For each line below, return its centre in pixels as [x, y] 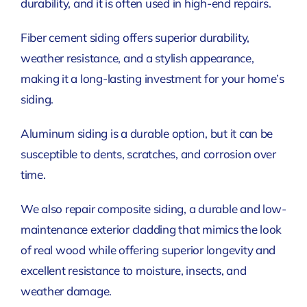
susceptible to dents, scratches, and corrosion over [148, 153]
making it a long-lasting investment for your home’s [152, 78]
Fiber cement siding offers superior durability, [135, 37]
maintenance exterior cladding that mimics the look [151, 229]
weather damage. [66, 291]
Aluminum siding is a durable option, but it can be [147, 133]
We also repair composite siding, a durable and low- [153, 208]
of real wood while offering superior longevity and [148, 249]
